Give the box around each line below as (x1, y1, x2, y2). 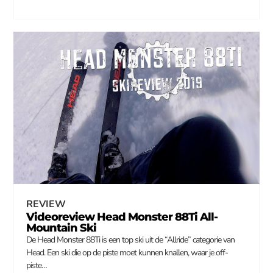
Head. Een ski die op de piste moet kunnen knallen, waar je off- (26, 246, 229, 258)
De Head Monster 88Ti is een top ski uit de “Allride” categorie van (26, 233, 235, 246)
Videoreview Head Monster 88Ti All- (26, 210, 218, 224)
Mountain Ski (26, 221, 97, 235)
